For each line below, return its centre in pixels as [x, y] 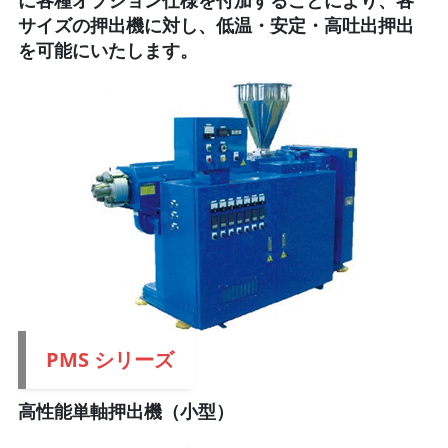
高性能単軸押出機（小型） [125, 410]
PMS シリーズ [109, 359]
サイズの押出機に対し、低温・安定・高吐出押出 [215, 24]
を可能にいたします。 [107, 49]
